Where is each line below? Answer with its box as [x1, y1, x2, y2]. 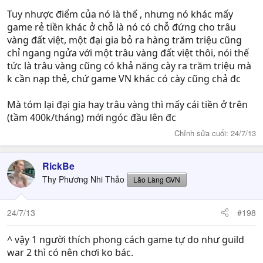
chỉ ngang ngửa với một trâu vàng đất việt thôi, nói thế [7, 46, 249, 59]
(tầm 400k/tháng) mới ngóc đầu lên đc [7, 111, 176, 124]
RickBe [42, 159, 75, 173]
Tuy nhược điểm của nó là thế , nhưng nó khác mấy [7, 8, 233, 21]
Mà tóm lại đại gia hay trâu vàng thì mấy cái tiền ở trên [7, 98, 248, 111]
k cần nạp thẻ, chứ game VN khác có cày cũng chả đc [7, 72, 241, 85]
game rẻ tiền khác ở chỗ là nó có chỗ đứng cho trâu [7, 21, 236, 33]
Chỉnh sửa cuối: [174, 127, 231, 139]
